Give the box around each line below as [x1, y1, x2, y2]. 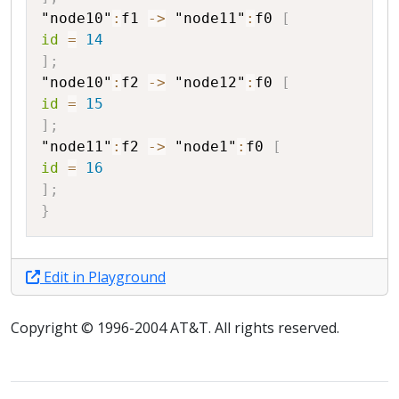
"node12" [175, 73, 246, 91]
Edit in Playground [40, 266, 166, 287]
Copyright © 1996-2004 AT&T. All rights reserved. [11, 317, 339, 338]
